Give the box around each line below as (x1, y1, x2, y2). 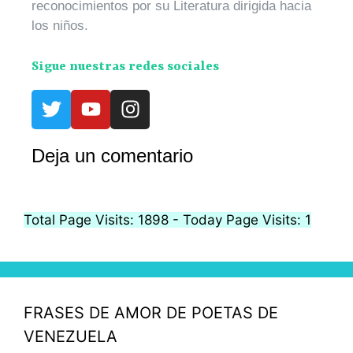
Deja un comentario (32, 144, 193, 166)
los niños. (32, 17, 88, 33)
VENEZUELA (24, 326, 117, 346)
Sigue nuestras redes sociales (32, 58, 219, 74)
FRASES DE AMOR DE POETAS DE (24, 303, 278, 322)
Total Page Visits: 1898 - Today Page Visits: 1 (24, 211, 311, 228)
